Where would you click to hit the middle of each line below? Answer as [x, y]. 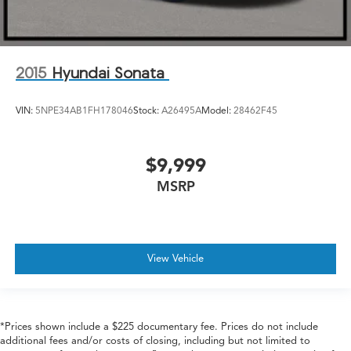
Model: [217, 110]
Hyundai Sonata [108, 73]
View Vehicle [175, 258]
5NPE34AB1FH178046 [84, 110]
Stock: [147, 110]
